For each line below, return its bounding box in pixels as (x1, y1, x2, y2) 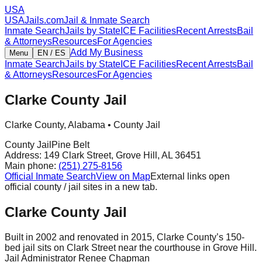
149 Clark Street (44, 150, 111, 160)
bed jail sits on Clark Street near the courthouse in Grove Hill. (5, 242, 257, 253)
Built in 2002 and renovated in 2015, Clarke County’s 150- (5, 232, 244, 242)
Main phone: (5, 160, 58, 171)
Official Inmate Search (5, 171, 96, 181)
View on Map (96, 171, 150, 181)
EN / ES (37, 49, 65, 57)
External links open (150, 171, 230, 181)
